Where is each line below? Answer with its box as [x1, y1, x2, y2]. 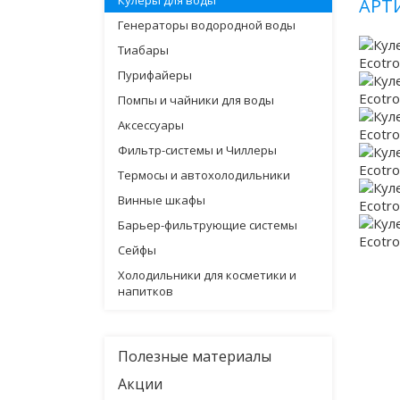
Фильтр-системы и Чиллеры [118, 142, 277, 158]
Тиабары [118, 42, 169, 58]
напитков [118, 283, 173, 299]
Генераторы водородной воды [118, 17, 296, 33]
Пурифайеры [118, 67, 192, 83]
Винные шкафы [118, 192, 205, 208]
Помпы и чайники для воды [118, 92, 274, 108]
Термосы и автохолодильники [118, 167, 290, 183]
